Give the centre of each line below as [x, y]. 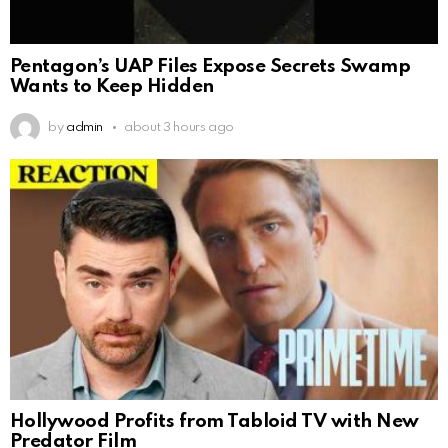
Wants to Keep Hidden [112, 86]
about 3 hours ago [179, 127]
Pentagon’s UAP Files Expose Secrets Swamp [210, 66]
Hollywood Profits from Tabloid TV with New [214, 422]
